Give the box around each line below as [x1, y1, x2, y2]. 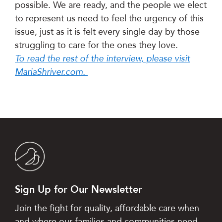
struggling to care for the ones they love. [15, 40, 178, 51]
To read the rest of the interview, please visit [15, 53, 190, 64]
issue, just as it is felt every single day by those [15, 26, 200, 37]
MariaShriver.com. [15, 66, 88, 77]
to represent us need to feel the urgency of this [15, 13, 204, 24]
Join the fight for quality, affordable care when [15, 203, 199, 214]
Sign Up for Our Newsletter [15, 183, 142, 196]
